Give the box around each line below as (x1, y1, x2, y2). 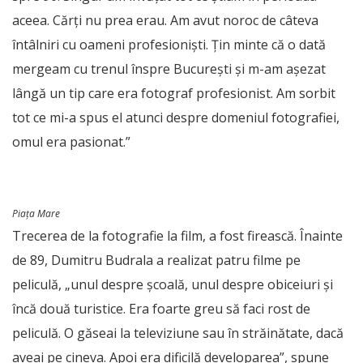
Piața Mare (12, 207, 60, 220)
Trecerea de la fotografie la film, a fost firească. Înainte (12, 227, 343, 245)
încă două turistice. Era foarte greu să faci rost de (12, 300, 310, 318)
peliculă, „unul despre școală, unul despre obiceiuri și (12, 275, 333, 293)
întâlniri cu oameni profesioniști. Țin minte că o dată (12, 36, 326, 53)
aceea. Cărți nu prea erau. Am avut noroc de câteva (12, 11, 318, 29)
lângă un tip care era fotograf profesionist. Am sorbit (12, 84, 335, 102)
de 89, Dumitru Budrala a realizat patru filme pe (12, 251, 301, 269)
